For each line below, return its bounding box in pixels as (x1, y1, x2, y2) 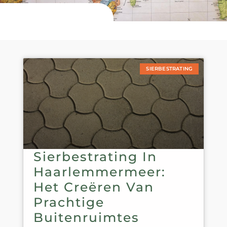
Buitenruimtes (33, 209, 139, 225)
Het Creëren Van (33, 179, 154, 195)
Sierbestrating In (33, 148, 157, 164)
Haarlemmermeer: (33, 164, 166, 179)
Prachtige (33, 194, 104, 210)
